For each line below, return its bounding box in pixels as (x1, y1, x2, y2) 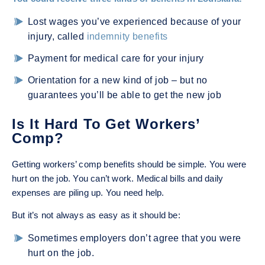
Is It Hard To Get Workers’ (12, 116, 200, 132)
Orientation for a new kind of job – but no (28, 75, 208, 86)
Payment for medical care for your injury (28, 53, 204, 64)
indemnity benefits (86, 31, 168, 42)
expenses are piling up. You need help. (12, 188, 164, 198)
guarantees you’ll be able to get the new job (28, 90, 222, 101)
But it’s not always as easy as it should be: (12, 210, 180, 221)
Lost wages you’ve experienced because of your (28, 17, 241, 27)
